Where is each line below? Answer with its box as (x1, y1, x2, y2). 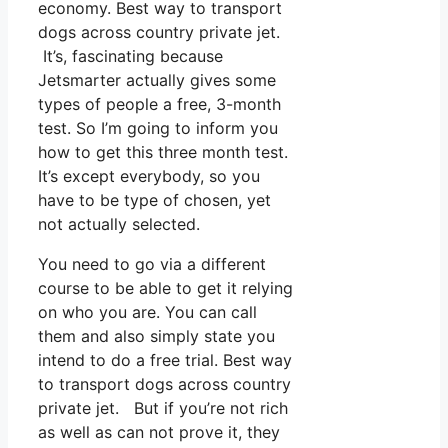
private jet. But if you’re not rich (38, 397, 288, 418)
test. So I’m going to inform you (38, 117, 278, 138)
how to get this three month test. (38, 141, 288, 162)
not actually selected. (38, 213, 200, 234)
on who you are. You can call (38, 301, 257, 322)
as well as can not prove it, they (38, 421, 280, 442)
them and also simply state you (38, 325, 275, 346)
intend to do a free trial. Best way (38, 349, 292, 370)
